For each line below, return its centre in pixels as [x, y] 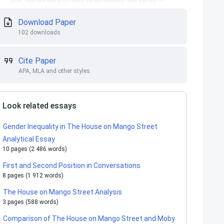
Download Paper [47, 22]
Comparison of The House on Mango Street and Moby [89, 218]
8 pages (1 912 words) [33, 175]
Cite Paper [37, 61]
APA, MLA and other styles [54, 71]
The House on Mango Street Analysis [62, 192]
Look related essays [39, 106]
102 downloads [39, 32]
